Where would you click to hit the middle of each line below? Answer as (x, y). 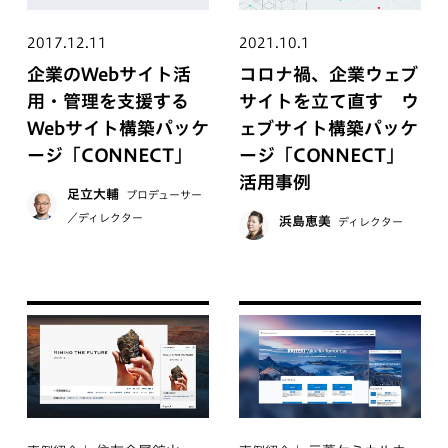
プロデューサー (162, 194)
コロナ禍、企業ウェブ (328, 73)
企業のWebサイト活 (108, 73)
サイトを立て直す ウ (329, 100)
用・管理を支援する (107, 100)
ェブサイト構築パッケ (328, 127)
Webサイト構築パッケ (117, 127)
